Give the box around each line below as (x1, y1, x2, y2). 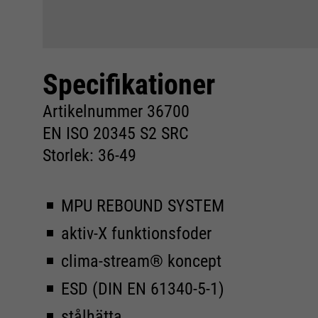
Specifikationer (43, 68, 215, 102)
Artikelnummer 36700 (43, 102, 190, 121)
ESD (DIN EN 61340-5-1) (61, 279, 224, 299)
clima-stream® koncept (61, 251, 221, 271)
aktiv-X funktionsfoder (61, 224, 212, 243)
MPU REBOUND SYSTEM (61, 196, 224, 216)
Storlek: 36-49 (43, 146, 136, 165)
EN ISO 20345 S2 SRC (43, 124, 189, 143)
